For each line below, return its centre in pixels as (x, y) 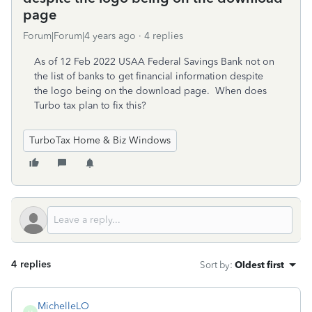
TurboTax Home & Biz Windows (100, 140)
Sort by (215, 265)
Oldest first (259, 265)
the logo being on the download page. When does (150, 91)
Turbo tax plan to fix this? (90, 106)
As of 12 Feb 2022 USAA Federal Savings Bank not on (154, 62)
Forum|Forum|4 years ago (79, 36)
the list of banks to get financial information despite (149, 76)
